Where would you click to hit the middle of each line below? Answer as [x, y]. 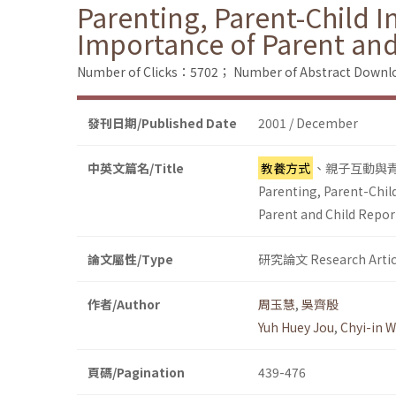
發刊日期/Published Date [162, 123]
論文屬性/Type [130, 259]
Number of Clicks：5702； [154, 72]
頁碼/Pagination [136, 373]
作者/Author [124, 305]
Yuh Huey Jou [296, 327]
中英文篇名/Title [136, 168]
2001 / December [308, 123]
